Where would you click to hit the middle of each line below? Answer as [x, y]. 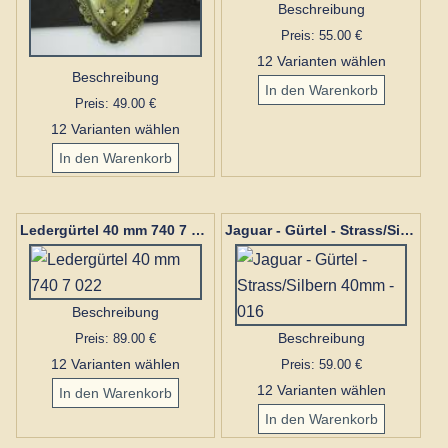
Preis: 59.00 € [321, 365]
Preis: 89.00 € [115, 339]
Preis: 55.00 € [321, 35]
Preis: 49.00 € [115, 103]
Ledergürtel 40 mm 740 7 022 [197, 230]
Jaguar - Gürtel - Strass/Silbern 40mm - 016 [407, 230]
